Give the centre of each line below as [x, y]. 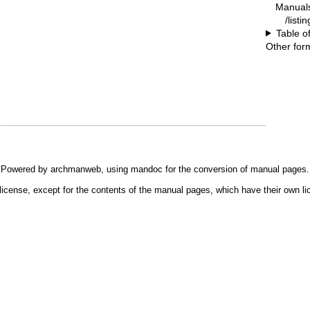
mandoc [147, 170]
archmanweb [76, 170]
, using [116, 170]
